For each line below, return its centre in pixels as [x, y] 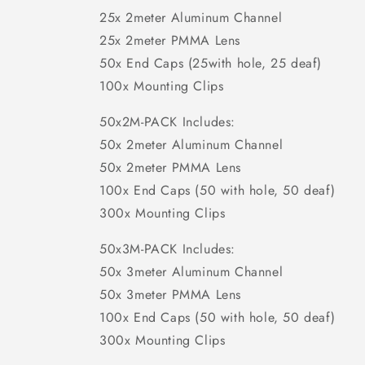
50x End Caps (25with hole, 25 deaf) [211, 63]
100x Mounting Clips [162, 86]
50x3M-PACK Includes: [167, 249]
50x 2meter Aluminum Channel [191, 145]
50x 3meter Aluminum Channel [191, 272]
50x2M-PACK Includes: [167, 122]
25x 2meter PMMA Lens [170, 40]
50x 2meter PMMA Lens [170, 167]
